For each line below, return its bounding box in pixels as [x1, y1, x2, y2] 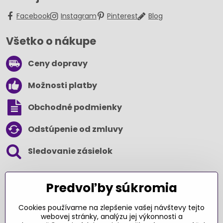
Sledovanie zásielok [28, 145, 112, 157]
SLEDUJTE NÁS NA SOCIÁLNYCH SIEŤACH [6, 173, 151, 183]
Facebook [16, 11, 50, 21]
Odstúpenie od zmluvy [28, 123, 123, 135]
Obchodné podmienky [28, 102, 122, 113]
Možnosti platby [28, 80, 97, 92]
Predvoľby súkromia [46, 179, 177, 197]
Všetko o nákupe [6, 34, 96, 49]
